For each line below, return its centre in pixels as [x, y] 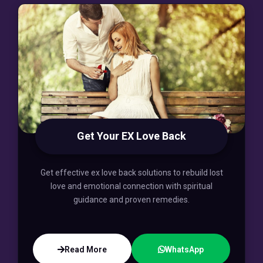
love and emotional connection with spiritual [131, 186]
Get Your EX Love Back [131, 136]
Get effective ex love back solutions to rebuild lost [131, 173]
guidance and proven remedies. [131, 200]
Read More [86, 250]
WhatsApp [184, 250]
